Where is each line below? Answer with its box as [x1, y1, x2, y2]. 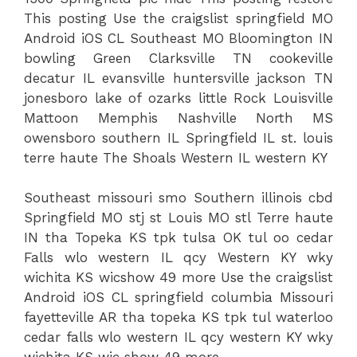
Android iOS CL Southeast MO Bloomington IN [24, 29, 333, 46]
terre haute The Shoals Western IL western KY [24, 149, 328, 166]
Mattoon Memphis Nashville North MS [24, 109, 333, 126]
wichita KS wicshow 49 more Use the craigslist [24, 269, 333, 285]
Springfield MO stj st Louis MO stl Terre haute [24, 210, 333, 226]
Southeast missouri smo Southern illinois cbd [24, 190, 333, 206]
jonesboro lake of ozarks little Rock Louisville [24, 89, 333, 106]
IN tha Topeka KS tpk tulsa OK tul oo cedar [24, 229, 333, 245]
